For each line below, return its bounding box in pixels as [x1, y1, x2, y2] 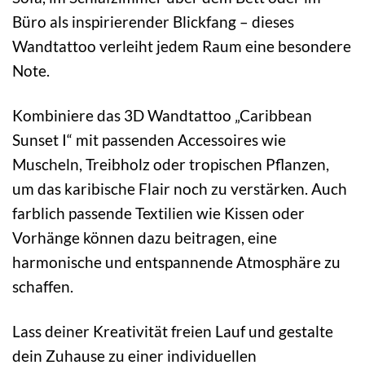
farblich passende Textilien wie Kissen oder [12, 203, 305, 222]
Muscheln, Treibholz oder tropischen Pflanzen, [12, 154, 329, 174]
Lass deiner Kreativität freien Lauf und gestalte [12, 321, 333, 341]
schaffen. [12, 276, 73, 296]
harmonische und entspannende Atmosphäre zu [12, 252, 341, 271]
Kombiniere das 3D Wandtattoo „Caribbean [12, 105, 312, 125]
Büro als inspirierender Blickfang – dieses [12, 11, 294, 31]
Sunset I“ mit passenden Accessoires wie [12, 130, 286, 149]
